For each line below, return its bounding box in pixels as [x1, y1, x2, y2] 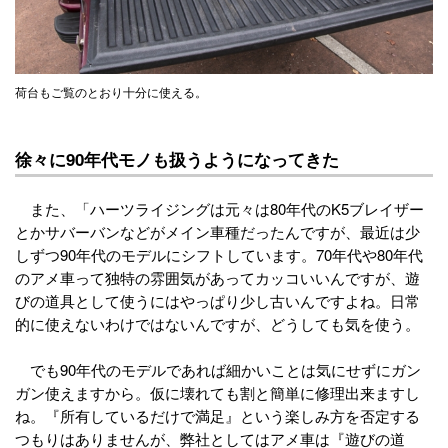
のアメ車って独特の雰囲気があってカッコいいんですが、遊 [15, 267, 420, 289]
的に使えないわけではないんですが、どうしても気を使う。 [15, 313, 420, 335]
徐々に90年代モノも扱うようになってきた [15, 147, 339, 172]
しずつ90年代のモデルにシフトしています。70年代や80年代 [15, 244, 423, 266]
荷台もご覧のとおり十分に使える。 [15, 83, 207, 101]
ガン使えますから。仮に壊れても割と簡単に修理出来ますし [15, 382, 420, 404]
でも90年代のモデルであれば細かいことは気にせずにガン [15, 359, 421, 381]
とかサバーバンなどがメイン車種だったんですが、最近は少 [15, 221, 420, 243]
